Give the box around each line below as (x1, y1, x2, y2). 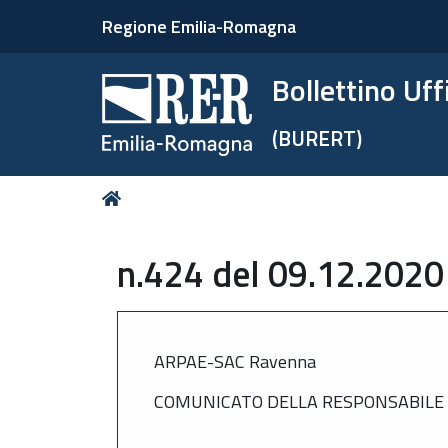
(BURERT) (272, 122, 363, 154)
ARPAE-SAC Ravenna (154, 347, 316, 375)
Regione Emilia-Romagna (102, 13, 296, 40)
